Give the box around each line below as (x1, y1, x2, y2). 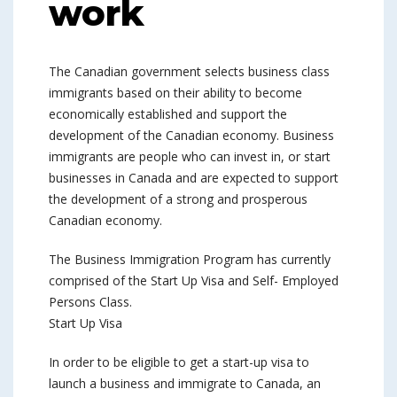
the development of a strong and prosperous (49, 191, 307, 207)
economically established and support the (49, 105, 287, 122)
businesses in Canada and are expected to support (49, 169, 339, 186)
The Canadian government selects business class (49, 63, 330, 80)
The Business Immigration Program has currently (49, 251, 331, 268)
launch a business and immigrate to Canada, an (49, 375, 321, 392)
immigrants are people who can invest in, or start (49, 148, 331, 165)
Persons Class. (49, 293, 132, 310)
